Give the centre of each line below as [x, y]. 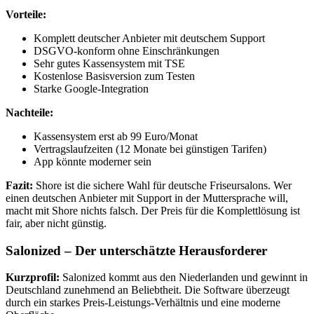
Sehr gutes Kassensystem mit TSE [109, 63]
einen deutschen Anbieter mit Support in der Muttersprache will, [147, 198]
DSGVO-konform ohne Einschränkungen [127, 51]
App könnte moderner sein [93, 162]
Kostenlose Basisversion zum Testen [114, 76]
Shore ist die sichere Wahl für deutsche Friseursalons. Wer [162, 185]
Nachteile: [29, 112]
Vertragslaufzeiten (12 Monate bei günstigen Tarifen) [150, 149]
